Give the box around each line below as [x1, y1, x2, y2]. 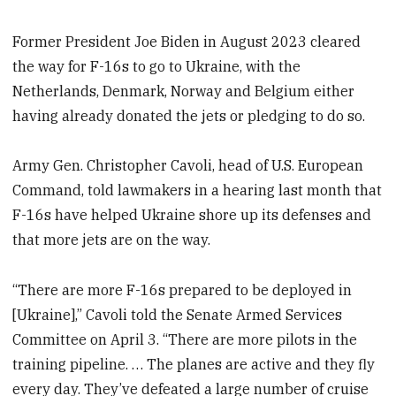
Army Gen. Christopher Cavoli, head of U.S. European [12, 156, 364, 175]
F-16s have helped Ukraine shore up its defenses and [12, 206, 372, 225]
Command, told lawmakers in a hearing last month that [12, 181, 383, 200]
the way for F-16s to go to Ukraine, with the [12, 57, 301, 75]
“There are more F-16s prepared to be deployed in [12, 281, 353, 300]
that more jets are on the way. [12, 231, 211, 249]
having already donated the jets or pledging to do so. [12, 106, 366, 125]
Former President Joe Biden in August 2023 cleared [12, 32, 362, 50]
